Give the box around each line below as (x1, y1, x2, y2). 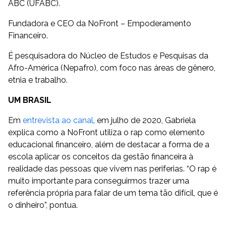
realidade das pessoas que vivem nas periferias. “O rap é (8, 164, 216, 174)
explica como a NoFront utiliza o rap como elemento (8, 128, 205, 137)
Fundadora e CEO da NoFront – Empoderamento (8, 19, 191, 28)
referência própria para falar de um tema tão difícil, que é (8, 188, 218, 198)
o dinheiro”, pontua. (8, 200, 78, 210)
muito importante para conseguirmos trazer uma (8, 176, 189, 186)
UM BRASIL (8, 95, 51, 105)
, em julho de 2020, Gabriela (93, 116, 196, 125)
